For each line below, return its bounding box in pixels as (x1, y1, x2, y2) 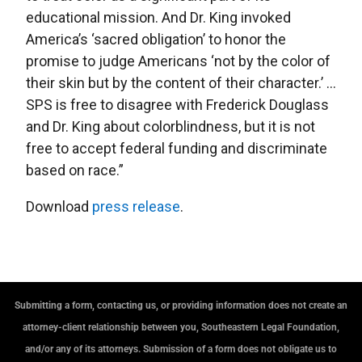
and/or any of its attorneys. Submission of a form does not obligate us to (25, 343, 337, 355)
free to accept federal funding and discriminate (26, 140, 327, 157)
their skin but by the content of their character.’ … (26, 74, 336, 91)
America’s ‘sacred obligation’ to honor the (26, 31, 286, 48)
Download (26, 198, 92, 215)
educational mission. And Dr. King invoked (26, 9, 291, 26)
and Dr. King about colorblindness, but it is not (26, 118, 315, 135)
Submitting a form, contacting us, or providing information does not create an (15, 300, 347, 311)
